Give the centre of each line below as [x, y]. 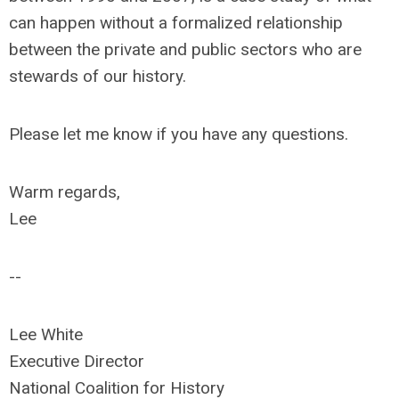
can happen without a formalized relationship [176, 23]
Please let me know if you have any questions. [179, 134]
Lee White [46, 334]
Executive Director [77, 361]
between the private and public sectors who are [185, 49]
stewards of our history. [98, 76]
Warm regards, [65, 192]
